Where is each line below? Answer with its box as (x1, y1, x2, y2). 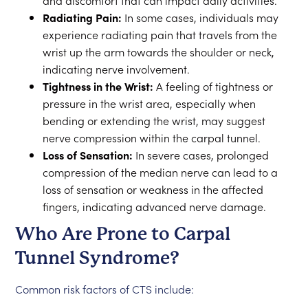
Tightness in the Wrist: (43, 78, 154, 93)
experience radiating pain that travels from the (43, 27, 278, 42)
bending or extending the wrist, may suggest (43, 113, 266, 128)
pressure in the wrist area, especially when (43, 96, 256, 111)
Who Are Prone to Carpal (15, 223, 231, 244)
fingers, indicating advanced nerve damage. (43, 199, 267, 214)
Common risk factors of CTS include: (15, 281, 195, 296)
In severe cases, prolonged (133, 147, 269, 162)
